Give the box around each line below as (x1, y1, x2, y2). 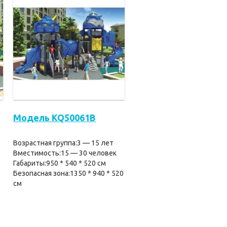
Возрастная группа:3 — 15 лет (13, 139, 113, 147)
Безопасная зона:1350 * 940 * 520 (13, 169, 124, 177)
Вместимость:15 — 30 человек (13, 149, 117, 157)
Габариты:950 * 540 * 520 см (13, 159, 106, 167)
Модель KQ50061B (13, 112, 96, 123)
